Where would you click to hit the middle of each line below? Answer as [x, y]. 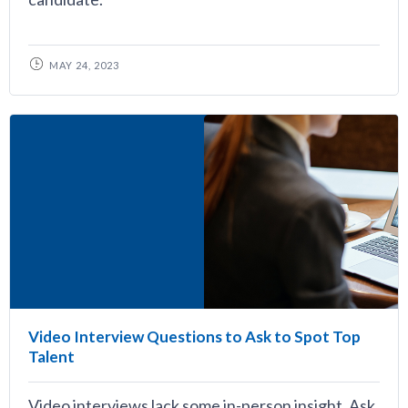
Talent [51, 357]
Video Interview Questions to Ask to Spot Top [194, 337]
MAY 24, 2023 [84, 65]
